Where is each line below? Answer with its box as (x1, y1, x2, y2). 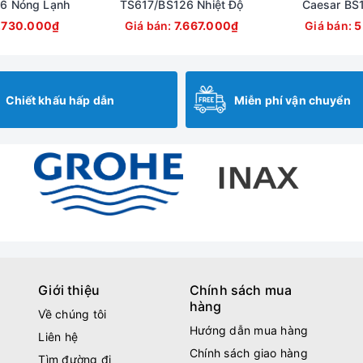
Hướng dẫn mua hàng (189, 323, 309, 338)
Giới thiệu (38, 282, 100, 299)
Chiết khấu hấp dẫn (5, 92, 115, 107)
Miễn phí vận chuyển (234, 92, 351, 107)
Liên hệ (38, 330, 79, 344)
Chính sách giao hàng (189, 346, 308, 361)
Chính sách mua (189, 282, 293, 299)
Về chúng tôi (38, 307, 107, 322)
